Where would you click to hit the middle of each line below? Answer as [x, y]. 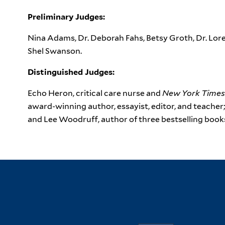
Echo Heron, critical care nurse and [95, 93]
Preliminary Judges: [66, 17]
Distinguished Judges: [71, 72]
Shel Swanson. [55, 51]
